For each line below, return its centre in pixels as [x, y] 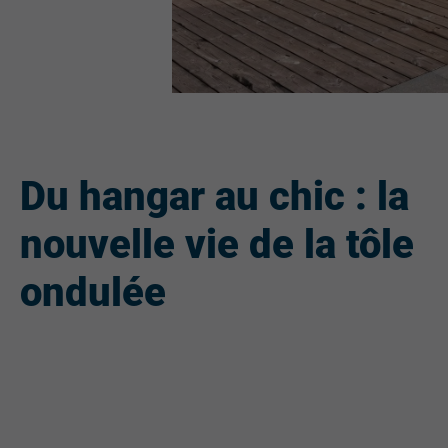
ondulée [93, 293]
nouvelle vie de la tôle [217, 245]
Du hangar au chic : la [214, 197]
